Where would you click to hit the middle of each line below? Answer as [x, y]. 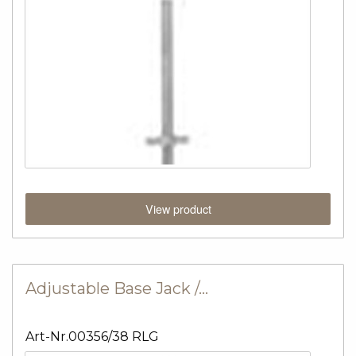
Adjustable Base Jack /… [117, 289]
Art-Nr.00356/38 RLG [92, 337]
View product [178, 208]
